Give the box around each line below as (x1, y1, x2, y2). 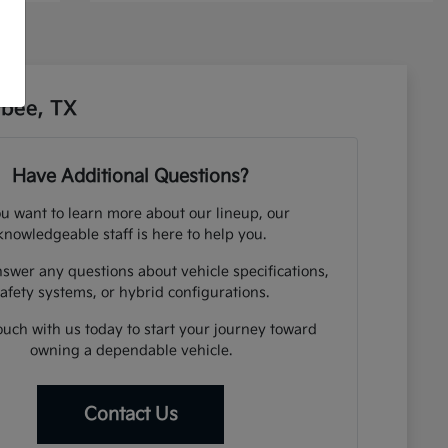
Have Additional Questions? (12, 166, 250, 187)
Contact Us (83, 404, 178, 425)
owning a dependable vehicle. (29, 342, 232, 359)
